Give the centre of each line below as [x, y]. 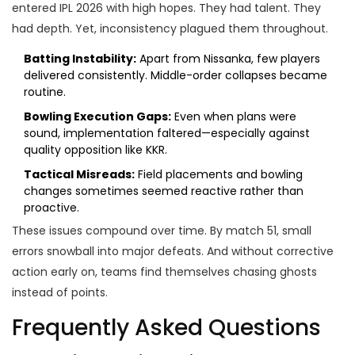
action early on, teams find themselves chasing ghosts [164, 272]
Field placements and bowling [219, 175]
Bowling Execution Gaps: [97, 117]
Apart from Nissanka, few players [228, 59]
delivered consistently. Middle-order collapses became [176, 76]
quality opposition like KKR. [95, 150]
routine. [45, 92]
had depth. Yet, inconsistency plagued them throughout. [170, 29]
